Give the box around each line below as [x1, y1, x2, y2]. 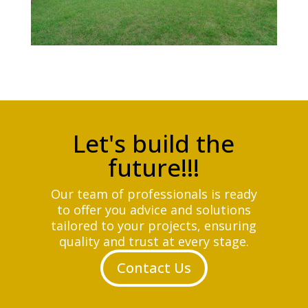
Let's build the [73, 127, 235, 160]
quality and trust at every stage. [58, 233, 249, 250]
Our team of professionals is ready [50, 186, 257, 203]
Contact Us [116, 258, 191, 278]
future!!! [108, 151, 200, 184]
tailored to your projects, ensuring [51, 217, 257, 234]
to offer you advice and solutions [56, 201, 251, 219]
